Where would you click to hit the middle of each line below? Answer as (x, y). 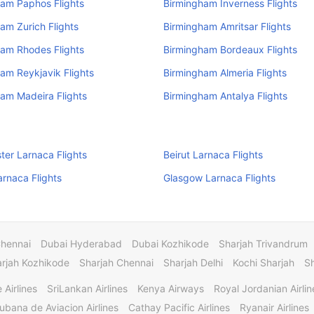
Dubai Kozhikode (170, 244)
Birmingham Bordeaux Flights (230, 49)
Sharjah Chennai (116, 262)
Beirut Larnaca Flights (213, 155)
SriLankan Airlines (87, 288)
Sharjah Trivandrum (263, 244)
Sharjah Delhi (193, 262)
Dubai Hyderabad (81, 244)
